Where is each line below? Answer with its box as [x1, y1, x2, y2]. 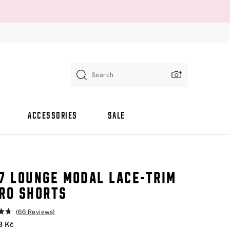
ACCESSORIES [28, 111, 78, 121]
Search [91, 71, 114, 79]
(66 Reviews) [16, 208, 55, 216]
